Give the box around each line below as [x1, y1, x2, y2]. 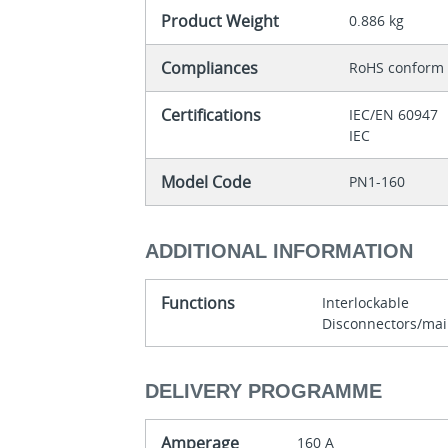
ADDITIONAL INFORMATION [145, 239, 414, 262]
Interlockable [322, 292, 414, 312]
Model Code [161, 171, 252, 194]
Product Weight [161, 10, 280, 33]
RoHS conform [349, 58, 445, 78]
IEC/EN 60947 [349, 105, 443, 125]
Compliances [161, 57, 259, 80]
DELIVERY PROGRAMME [145, 380, 383, 403]
